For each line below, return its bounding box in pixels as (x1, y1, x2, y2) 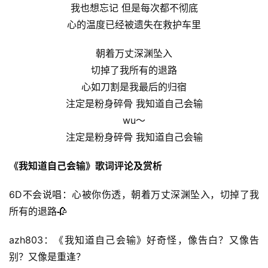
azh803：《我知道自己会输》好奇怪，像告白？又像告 (9, 234, 259, 246)
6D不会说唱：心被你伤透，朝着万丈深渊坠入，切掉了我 (9, 188, 259, 201)
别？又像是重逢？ (9, 251, 86, 263)
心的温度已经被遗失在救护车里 (67, 19, 201, 31)
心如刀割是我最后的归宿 (81, 81, 187, 93)
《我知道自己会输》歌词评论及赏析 (9, 160, 162, 172)
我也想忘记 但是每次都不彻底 (70, 2, 198, 14)
